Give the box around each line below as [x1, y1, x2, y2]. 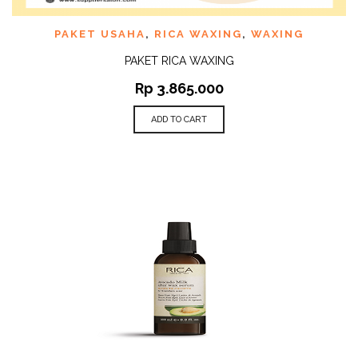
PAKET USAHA [54, 28, 145, 40]
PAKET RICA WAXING [124, 54, 234, 67]
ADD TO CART [151, 114, 207, 125]
